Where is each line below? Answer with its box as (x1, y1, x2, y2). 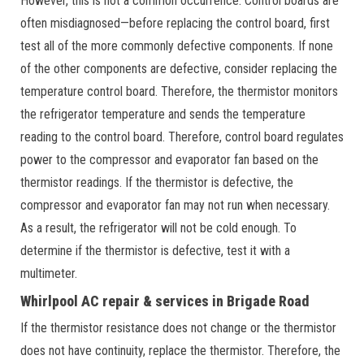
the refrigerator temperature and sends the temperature (20, 106, 305, 122)
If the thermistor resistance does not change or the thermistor (20, 320, 336, 336)
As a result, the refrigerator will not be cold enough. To (20, 220, 297, 236)
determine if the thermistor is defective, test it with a (20, 243, 290, 258)
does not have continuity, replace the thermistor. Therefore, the (20, 343, 340, 358)
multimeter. (20, 266, 77, 281)
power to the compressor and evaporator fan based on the (20, 152, 318, 167)
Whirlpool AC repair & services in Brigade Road (20, 292, 310, 310)
